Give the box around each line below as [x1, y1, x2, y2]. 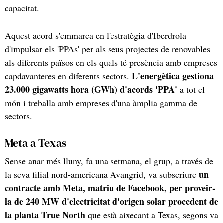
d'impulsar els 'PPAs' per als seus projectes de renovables [5, 42, 210, 55]
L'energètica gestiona [132, 69, 214, 82]
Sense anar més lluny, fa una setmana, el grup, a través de [5, 154, 213, 167]
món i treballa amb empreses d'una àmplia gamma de [5, 96, 197, 109]
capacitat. [5, 1, 39, 14]
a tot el [177, 83, 205, 95]
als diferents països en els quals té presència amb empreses [5, 56, 217, 68]
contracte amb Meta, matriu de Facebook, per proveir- [5, 181, 215, 194]
